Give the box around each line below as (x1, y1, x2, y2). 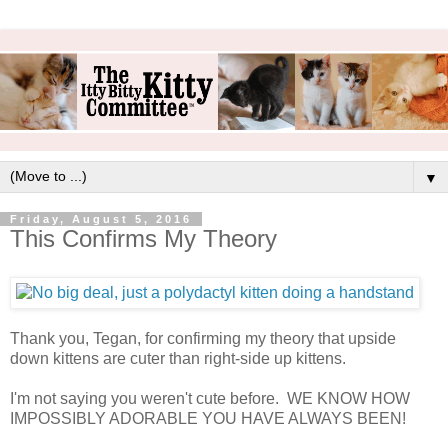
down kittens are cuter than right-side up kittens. (10, 350, 346, 368)
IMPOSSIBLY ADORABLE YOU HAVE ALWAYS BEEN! (10, 410, 406, 428)
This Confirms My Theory (10, 225, 277, 253)
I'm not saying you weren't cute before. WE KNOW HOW (10, 390, 410, 408)
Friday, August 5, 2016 (10, 213, 192, 226)
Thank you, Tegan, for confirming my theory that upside (10, 330, 396, 348)
